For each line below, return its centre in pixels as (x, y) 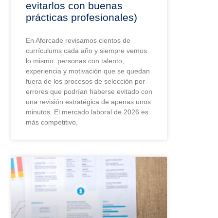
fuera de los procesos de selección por (86, 82)
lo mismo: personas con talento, (75, 61)
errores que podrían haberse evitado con (89, 92)
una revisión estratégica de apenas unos (89, 102)
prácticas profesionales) (82, 18)
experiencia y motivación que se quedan (88, 71)
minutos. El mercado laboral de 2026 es (87, 112)
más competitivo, (52, 122)
